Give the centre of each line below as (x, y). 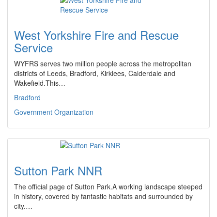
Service (33, 47)
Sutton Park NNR (58, 170)
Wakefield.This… (40, 83)
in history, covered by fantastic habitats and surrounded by (103, 196)
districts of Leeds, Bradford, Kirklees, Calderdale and (95, 73)
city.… (23, 206)
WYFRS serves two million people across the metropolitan (103, 63)
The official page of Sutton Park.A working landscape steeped (108, 186)
